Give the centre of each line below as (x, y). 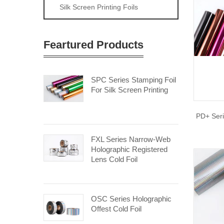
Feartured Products (93, 45)
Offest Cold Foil (116, 209)
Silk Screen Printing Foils (99, 7)
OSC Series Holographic (131, 199)
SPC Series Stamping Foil (133, 80)
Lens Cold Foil (114, 159)
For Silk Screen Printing (129, 90)
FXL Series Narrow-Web (131, 139)
